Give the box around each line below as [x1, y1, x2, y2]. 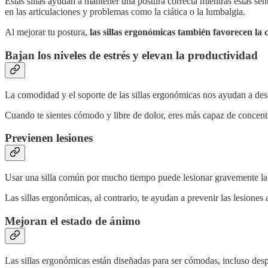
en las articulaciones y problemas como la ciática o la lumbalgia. [5, 7, 245, 17]
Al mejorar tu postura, [5, 27, 90, 38]
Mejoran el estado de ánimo [5, 214, 141, 227]
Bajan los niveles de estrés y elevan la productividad [5, 48, 258, 62]
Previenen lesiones [5, 132, 93, 145]
